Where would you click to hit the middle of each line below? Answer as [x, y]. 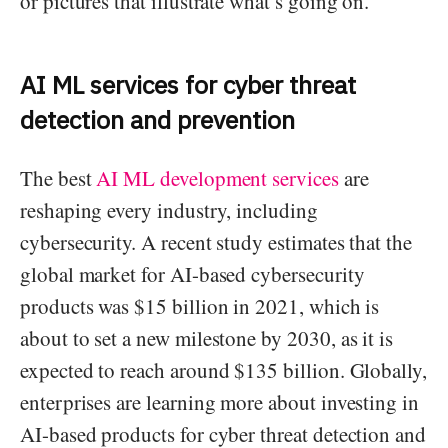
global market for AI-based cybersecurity [192, 274]
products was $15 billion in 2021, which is [200, 306]
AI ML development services [217, 178]
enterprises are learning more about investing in [219, 402]
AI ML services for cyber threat [188, 85]
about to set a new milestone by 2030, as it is [207, 338]
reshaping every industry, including [169, 210]
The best [58, 178]
